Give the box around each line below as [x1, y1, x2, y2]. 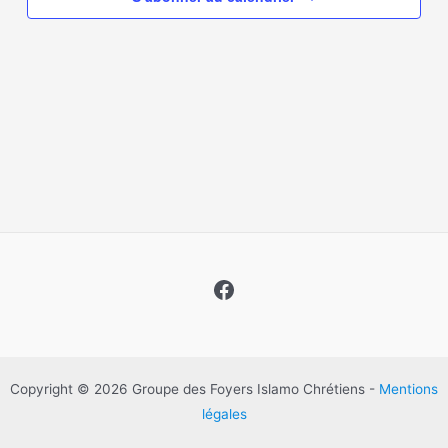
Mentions [379, 381, 438, 397]
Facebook [211, 273, 322, 303]
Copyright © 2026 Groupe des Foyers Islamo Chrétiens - [10, 381, 379, 397]
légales [201, 406, 247, 422]
